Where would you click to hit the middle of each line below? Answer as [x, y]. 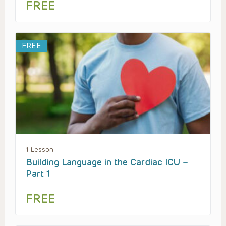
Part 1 [38, 173]
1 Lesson [40, 149]
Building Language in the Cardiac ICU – [107, 162]
